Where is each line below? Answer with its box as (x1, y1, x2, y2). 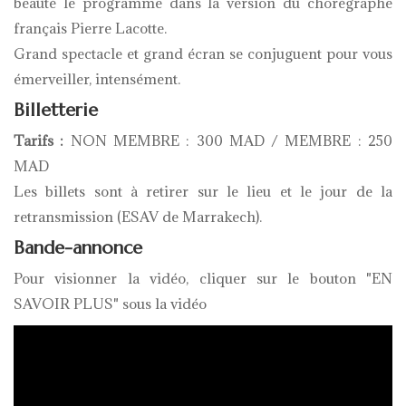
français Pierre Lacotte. (14, 18, 167, 37)
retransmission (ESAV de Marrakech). (14, 207, 262, 226)
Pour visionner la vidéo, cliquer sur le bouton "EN (14, 268, 392, 287)
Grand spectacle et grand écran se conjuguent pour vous (14, 43, 392, 63)
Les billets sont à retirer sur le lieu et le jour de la (14, 181, 392, 200)
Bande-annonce (14, 236, 142, 259)
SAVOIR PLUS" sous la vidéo (14, 294, 207, 313)
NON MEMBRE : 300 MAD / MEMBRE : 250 (63, 130, 393, 150)
